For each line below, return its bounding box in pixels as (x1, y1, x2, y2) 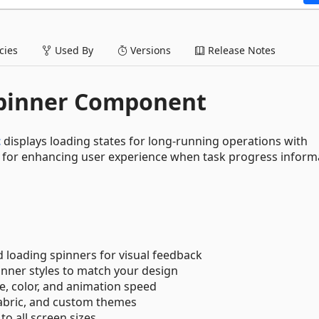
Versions (127, 43, 171, 57)
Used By (52, 43, 93, 57)
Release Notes (205, 43, 276, 57)
